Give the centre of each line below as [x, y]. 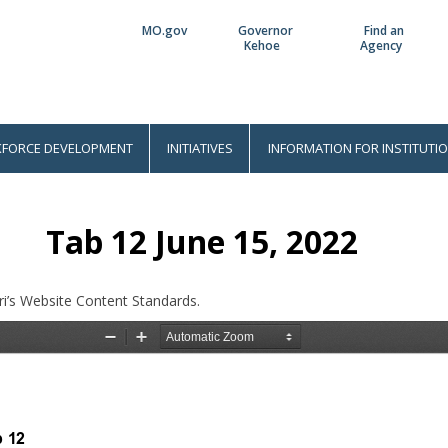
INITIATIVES [200, 147]
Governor [265, 30]
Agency [381, 45]
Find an [384, 30]
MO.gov [165, 30]
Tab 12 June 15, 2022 [202, 241]
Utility [150, 49]
